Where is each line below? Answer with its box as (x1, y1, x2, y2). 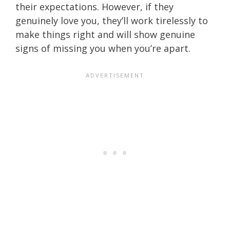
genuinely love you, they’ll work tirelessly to (15, 14, 208, 27)
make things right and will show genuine (15, 28, 195, 41)
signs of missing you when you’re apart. (15, 42, 190, 54)
